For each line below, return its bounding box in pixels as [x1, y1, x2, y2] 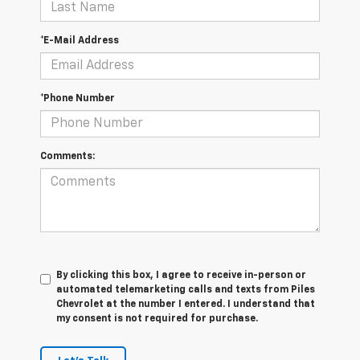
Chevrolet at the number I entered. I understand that [56, 300, 315, 310]
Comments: [40, 152, 95, 162]
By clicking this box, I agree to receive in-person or [56, 271, 306, 281]
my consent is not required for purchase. [56, 314, 258, 325]
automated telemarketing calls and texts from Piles [56, 285, 315, 296]
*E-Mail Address [40, 36, 119, 47]
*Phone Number [40, 94, 115, 104]
